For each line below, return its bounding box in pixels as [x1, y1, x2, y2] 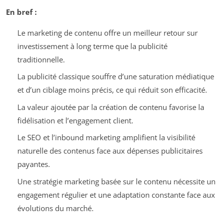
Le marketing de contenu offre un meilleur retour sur [17, 27, 198, 38]
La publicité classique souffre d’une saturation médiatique [17, 71, 214, 82]
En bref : [6, 6, 37, 17]
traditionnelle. [17, 54, 65, 64]
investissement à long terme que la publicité [17, 41, 167, 51]
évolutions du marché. [17, 203, 94, 213]
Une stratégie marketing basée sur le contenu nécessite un [17, 176, 216, 186]
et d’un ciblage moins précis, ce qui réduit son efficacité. [17, 85, 207, 95]
